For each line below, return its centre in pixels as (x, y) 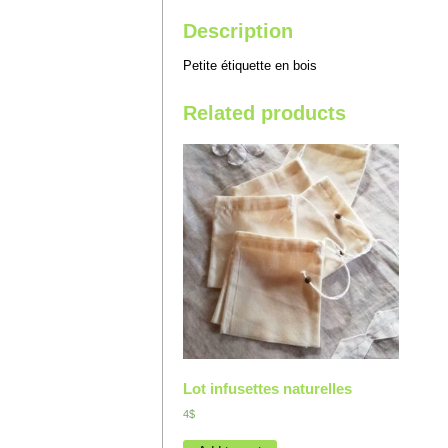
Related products (264, 112)
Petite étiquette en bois (250, 65)
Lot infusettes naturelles (267, 388)
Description (238, 30)
